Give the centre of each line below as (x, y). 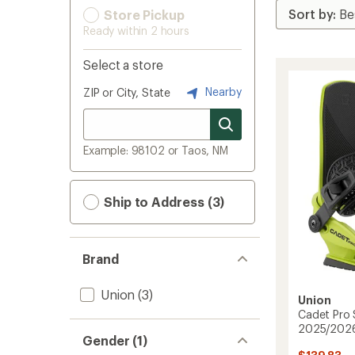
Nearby (222, 91)
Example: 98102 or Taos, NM (156, 150)
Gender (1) (115, 340)
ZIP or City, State (127, 92)
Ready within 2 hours (136, 31)
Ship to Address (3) (163, 202)
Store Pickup (143, 15)
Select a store (123, 65)
